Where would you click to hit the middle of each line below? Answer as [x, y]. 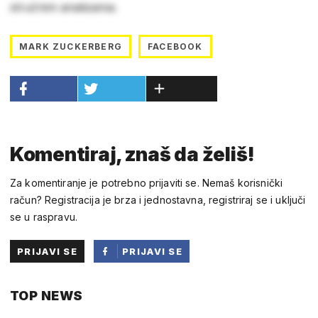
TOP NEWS [46, 295]
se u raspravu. [44, 216]
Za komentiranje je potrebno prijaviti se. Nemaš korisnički [147, 182]
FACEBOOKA [156, 296]
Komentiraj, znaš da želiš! [132, 154]
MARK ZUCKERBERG [71, 46]
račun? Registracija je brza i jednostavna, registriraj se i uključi [158, 199]
